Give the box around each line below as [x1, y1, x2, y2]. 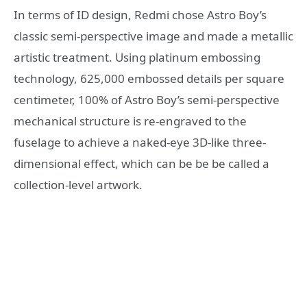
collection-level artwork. [14, 176, 143, 193]
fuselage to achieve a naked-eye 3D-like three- [14, 134, 266, 150]
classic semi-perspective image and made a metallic [14, 27, 293, 44]
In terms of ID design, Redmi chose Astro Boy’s [14, 6, 267, 23]
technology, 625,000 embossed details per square [14, 70, 284, 86]
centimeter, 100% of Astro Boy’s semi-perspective [14, 91, 280, 108]
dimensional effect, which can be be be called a [14, 155, 269, 171]
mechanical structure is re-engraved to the [14, 112, 247, 129]
